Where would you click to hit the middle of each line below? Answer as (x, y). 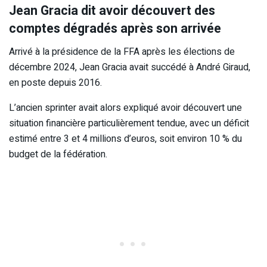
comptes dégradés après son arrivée (115, 29)
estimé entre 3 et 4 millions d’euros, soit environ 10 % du (125, 139)
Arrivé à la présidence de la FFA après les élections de (122, 52)
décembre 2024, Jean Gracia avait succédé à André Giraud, (130, 67)
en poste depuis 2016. (55, 83)
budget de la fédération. (58, 154)
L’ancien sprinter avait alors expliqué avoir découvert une (125, 108)
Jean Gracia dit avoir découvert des (112, 11)
